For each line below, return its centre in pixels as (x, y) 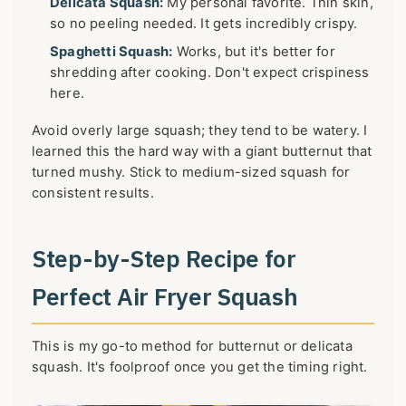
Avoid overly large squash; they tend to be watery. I (200, 130)
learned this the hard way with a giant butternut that (202, 151)
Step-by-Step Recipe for (164, 259)
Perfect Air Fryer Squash (165, 297)
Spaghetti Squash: (111, 51)
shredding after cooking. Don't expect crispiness (210, 72)
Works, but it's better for (254, 51)
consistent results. (93, 193)
